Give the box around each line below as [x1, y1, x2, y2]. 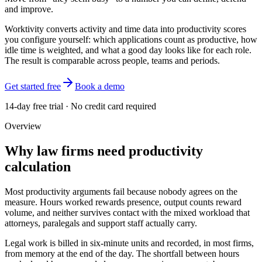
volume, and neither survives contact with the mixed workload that [5, 207, 250, 218]
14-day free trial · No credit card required [5, 101, 156, 111]
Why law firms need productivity [5, 143, 203, 158]
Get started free [5, 81, 61, 91]
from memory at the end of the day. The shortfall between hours [5, 248, 239, 258]
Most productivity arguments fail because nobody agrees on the [5, 186, 237, 196]
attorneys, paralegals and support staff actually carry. [5, 218, 197, 228]
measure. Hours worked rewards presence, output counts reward [5, 196, 242, 207]
